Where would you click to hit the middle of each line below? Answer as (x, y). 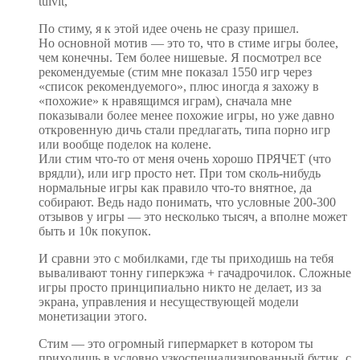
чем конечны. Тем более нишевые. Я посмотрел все (180, 57)
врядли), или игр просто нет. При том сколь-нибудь (180, 173)
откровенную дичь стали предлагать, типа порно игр (184, 129)
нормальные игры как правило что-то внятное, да (175, 187)
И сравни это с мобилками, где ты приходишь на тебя (186, 258)
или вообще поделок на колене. (125, 144)
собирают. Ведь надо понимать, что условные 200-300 (187, 202)
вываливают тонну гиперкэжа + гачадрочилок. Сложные (195, 272)
